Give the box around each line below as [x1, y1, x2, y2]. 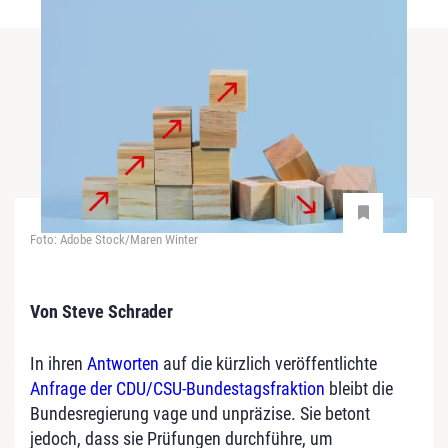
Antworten [87, 352, 159, 374]
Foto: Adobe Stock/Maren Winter [30, 231, 198, 247]
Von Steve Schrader [30, 300, 173, 322]
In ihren [30, 352, 87, 374]
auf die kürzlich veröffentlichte [159, 352, 377, 374]
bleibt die [325, 377, 393, 399]
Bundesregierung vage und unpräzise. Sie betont [30, 402, 370, 424]
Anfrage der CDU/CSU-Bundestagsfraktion [30, 377, 325, 399]
